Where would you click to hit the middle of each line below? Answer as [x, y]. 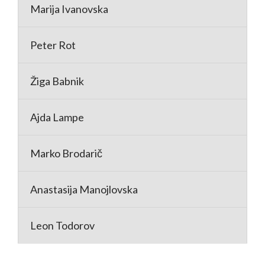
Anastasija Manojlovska [84, 190]
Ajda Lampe [57, 117]
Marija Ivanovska [69, 9]
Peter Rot [53, 45]
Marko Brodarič [66, 153]
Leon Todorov [62, 226]
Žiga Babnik [57, 81]
